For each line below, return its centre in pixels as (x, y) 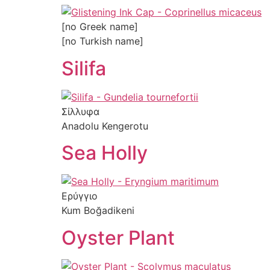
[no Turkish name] (102, 41)
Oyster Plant (118, 237)
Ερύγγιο (80, 196)
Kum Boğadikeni (98, 211)
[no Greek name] (100, 27)
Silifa (84, 68)
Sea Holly (105, 153)
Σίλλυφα (80, 111)
